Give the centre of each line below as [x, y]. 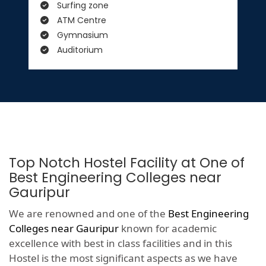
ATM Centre [80, 20]
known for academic [168, 229]
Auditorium [79, 50]
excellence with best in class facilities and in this [121, 243]
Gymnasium [81, 35]
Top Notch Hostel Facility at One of [127, 163]
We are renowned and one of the [88, 214]
